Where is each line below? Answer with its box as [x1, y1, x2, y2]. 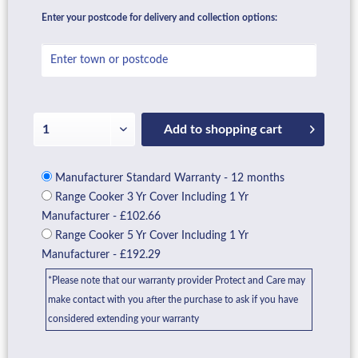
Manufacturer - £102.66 [42, 211, 161, 222]
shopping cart [205, 123, 283, 136]
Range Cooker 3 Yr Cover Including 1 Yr [52, 192, 249, 203]
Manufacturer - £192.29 [42, 249, 161, 261]
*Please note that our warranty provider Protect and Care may [48, 276, 305, 285]
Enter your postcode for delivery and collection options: [42, 13, 277, 22]
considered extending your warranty [48, 314, 199, 324]
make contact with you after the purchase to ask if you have [48, 295, 298, 304]
